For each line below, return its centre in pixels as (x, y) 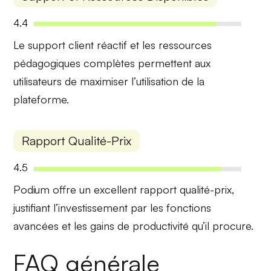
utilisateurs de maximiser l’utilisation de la (109, 81)
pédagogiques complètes (74, 63)
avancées (36, 226)
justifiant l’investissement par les (90, 208)
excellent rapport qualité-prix (163, 190)
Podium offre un (54, 190)
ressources (185, 44)
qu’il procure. (221, 226)
